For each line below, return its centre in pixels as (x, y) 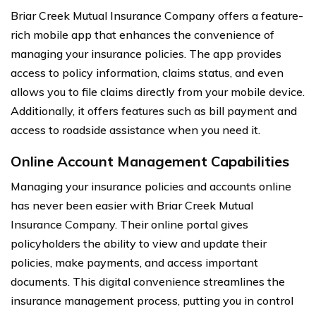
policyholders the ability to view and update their (139, 243)
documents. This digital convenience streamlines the (148, 281)
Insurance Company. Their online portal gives (129, 224)
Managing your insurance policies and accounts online (151, 186)
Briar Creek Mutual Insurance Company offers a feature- (157, 15)
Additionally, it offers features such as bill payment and (154, 110)
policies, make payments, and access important (134, 262)
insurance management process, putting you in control (152, 300)
